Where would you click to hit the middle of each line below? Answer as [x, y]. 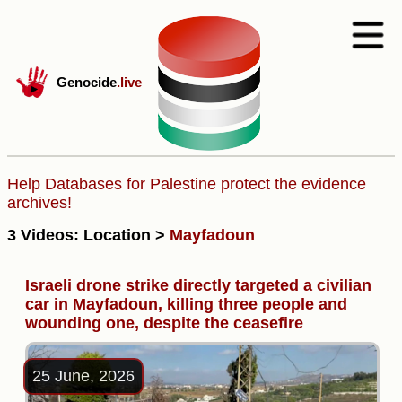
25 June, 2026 [83, 376]
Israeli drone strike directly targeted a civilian [198, 285]
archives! [39, 203]
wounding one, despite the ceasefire [164, 323]
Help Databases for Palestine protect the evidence [187, 184]
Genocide [87, 82]
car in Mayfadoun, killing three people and [186, 304]
